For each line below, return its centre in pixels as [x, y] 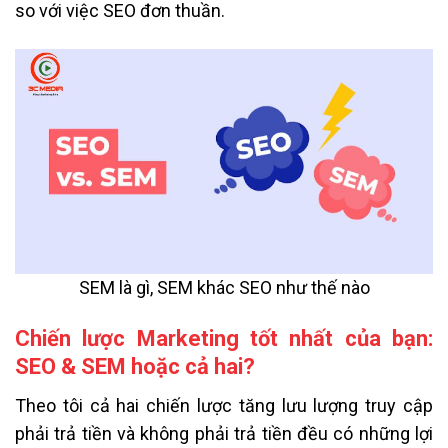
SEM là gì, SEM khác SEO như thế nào [224, 287]
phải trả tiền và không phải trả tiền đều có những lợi [224, 434]
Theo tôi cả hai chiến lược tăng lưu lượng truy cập [224, 406]
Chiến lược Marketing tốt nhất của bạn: [224, 339]
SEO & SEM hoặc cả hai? [135, 367]
